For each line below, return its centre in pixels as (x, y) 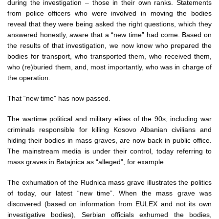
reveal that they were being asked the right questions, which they (109, 24)
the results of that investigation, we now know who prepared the (109, 45)
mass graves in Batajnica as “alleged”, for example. (87, 162)
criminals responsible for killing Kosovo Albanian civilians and (109, 130)
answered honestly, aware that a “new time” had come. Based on (109, 35)
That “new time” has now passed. (59, 98)
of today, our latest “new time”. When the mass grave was (109, 193)
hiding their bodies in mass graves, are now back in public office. (109, 140)
